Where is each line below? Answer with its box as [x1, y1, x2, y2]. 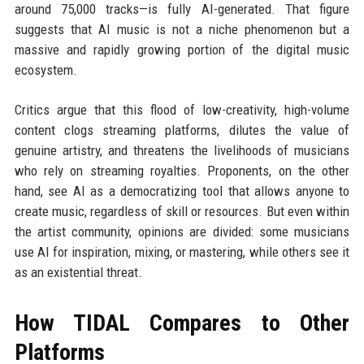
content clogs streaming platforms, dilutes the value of [14, 122, 350, 138]
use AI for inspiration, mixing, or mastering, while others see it [14, 244, 350, 260]
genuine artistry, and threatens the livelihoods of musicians [14, 142, 350, 158]
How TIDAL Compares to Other [14, 310, 350, 336]
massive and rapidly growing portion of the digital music [14, 41, 350, 58]
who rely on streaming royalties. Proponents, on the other [14, 162, 350, 179]
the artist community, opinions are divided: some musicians [14, 223, 350, 240]
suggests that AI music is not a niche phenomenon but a [14, 21, 350, 37]
